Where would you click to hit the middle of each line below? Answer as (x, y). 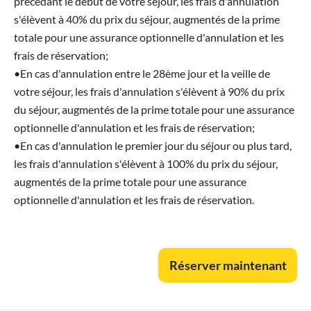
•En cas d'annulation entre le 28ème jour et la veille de (142, 74)
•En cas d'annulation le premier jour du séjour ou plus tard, (153, 146)
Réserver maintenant (228, 266)
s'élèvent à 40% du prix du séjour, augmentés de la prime (147, 19)
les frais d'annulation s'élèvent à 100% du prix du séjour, (146, 164)
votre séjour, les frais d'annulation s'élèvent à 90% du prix (149, 92)
